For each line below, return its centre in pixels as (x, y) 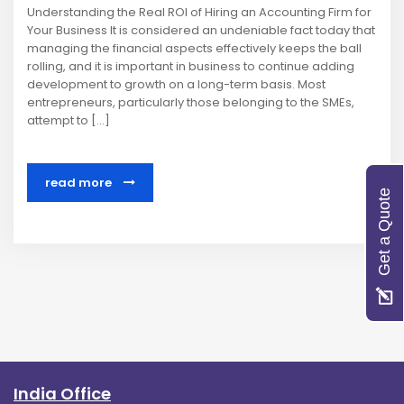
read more (80, 183)
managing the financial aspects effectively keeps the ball (194, 49)
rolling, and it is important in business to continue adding (191, 67)
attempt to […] (69, 121)
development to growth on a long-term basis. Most (176, 85)
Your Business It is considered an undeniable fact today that (201, 31)
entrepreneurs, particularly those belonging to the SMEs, (191, 103)
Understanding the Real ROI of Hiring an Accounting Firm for (199, 13)
